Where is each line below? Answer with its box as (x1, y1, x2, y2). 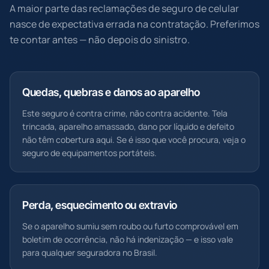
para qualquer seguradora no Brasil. (22, 247, 157, 258)
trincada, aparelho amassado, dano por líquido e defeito (22, 121, 234, 132)
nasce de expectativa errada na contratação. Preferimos (10, 17, 259, 31)
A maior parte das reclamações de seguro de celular (10, 2, 239, 15)
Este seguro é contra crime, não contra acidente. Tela (22, 107, 228, 119)
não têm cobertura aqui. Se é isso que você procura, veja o (22, 134, 246, 145)
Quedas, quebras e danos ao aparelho (22, 86, 200, 98)
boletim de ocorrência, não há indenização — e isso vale (22, 234, 233, 245)
